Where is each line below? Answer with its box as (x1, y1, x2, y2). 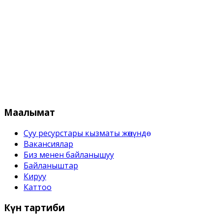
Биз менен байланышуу (24, 149, 114, 160)
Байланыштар (24, 160, 78, 171)
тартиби (22, 201, 65, 214)
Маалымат (4, 106, 55, 118)
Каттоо (24, 181, 52, 192)
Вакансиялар (24, 138, 73, 149)
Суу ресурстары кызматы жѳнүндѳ (24, 127, 146, 138)
